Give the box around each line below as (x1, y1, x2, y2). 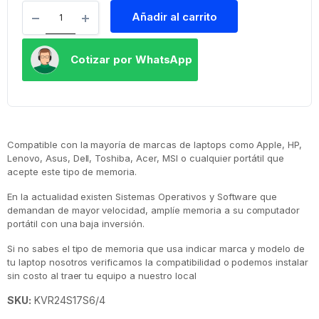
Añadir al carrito (131, 9, 217, 23)
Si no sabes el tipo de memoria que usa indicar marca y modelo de (7, 242, 305, 254)
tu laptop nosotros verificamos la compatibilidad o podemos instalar (7, 256, 308, 268)
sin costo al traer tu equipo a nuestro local (7, 269, 197, 281)
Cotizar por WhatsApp (70, 52, 193, 66)
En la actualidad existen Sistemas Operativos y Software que (7, 190, 278, 202)
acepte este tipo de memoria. (7, 165, 137, 177)
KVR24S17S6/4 (31, 293, 105, 306)
